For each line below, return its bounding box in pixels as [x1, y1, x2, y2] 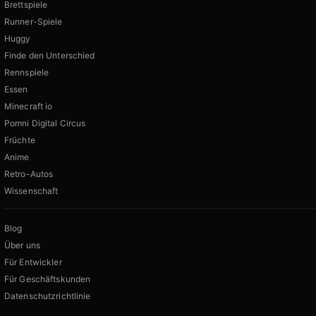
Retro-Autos [4, 169, 54, 180]
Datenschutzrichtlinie [4, 291, 91, 302]
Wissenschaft [4, 186, 59, 197]
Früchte [4, 135, 35, 146]
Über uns [4, 240, 40, 251]
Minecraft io [4, 101, 53, 112]
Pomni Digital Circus [4, 118, 86, 129]
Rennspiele [4, 67, 49, 78]
